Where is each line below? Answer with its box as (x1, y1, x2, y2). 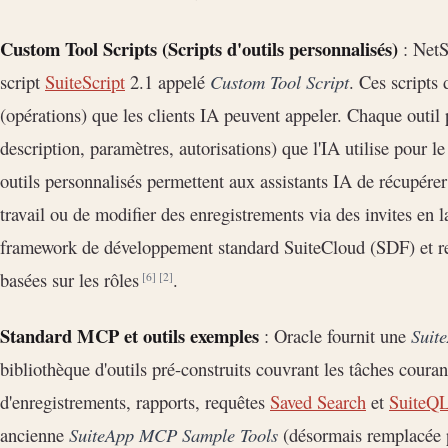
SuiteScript (45, 69, 125, 95)
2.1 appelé (125, 69, 210, 95)
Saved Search (270, 389, 366, 415)
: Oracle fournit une (259, 323, 411, 349)
